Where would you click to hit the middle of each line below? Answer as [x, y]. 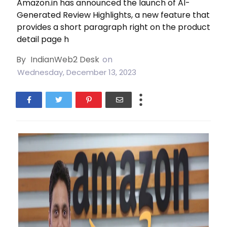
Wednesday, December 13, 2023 [77, 72]
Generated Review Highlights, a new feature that [113, 15]
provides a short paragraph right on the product [113, 27]
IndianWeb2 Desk [65, 60]
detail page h [43, 39]
